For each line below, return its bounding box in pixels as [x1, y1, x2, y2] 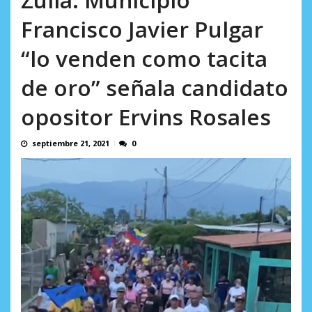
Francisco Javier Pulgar [21, 14, 263, 45]
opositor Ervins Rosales [21, 102, 271, 132]
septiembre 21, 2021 [32, 138, 109, 149]
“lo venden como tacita [21, 43, 267, 74]
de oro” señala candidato [21, 72, 288, 103]
